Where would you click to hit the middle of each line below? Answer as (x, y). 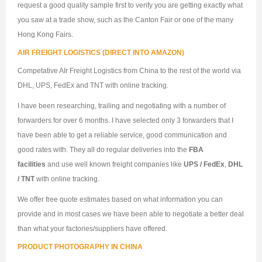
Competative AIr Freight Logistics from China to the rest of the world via (129, 71)
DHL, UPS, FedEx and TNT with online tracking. (93, 86)
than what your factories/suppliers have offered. (92, 229)
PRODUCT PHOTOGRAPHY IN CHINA (80, 247)
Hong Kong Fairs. (45, 35)
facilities (32, 165)
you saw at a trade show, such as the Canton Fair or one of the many (125, 20)
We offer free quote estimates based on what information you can (120, 200)
